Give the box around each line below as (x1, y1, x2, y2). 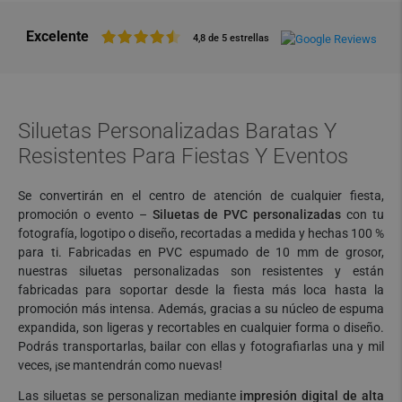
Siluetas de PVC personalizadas (152, 207, 342, 222)
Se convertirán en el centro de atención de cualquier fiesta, (18, 188, 384, 203)
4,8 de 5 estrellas (192, 32, 269, 45)
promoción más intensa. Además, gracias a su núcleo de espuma (18, 301, 384, 316)
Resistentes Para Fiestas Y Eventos (18, 144, 348, 169)
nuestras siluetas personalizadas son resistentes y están (18, 264, 384, 278)
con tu (341, 207, 385, 222)
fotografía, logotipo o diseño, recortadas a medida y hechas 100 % (18, 226, 384, 240)
